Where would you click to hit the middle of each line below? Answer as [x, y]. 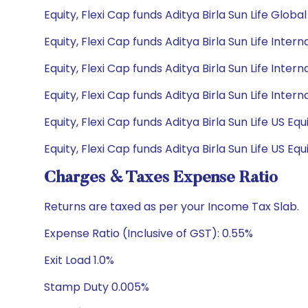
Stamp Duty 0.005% [97, 287]
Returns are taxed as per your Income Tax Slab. [172, 207]
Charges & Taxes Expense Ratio [161, 178]
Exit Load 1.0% [79, 260]
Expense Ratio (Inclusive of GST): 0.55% [148, 233]
